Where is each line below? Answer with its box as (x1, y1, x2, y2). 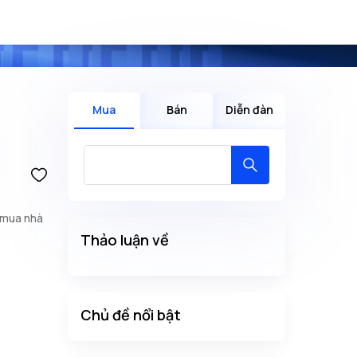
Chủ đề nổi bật (80, 305, 181, 324)
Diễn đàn (225, 102, 273, 117)
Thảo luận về (80, 230, 169, 249)
